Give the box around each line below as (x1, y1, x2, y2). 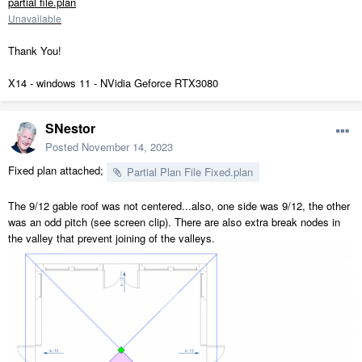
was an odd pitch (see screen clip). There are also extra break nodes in (8, 213, 340, 229)
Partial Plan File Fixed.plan (127, 163, 253, 179)
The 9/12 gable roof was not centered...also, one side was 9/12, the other (8, 197, 350, 213)
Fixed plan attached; (8, 162, 107, 178)
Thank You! (8, 42, 61, 58)
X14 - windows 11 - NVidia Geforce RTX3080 (8, 74, 218, 90)
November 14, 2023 (82, 138, 173, 154)
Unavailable (8, 11, 61, 25)
